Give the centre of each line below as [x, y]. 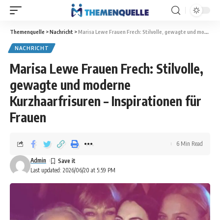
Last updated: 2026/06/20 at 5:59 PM [73, 170]
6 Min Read [190, 144]
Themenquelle [27, 32]
